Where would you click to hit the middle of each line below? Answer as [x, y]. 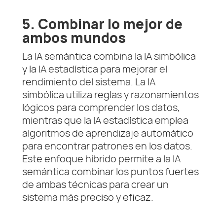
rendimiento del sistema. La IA [89, 82]
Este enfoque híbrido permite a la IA [101, 159]
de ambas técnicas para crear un [95, 184]
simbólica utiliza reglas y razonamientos [110, 95]
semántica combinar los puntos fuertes [110, 172]
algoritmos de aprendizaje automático [108, 133]
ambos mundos [74, 38]
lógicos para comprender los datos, [101, 108]
